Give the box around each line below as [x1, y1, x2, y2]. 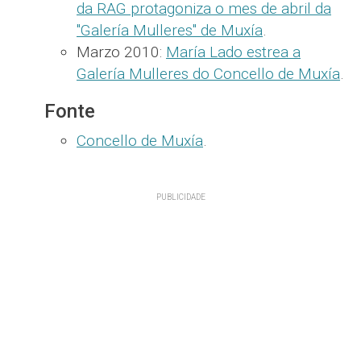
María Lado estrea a [166, 42, 301, 61]
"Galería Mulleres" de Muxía [77, 20, 263, 39]
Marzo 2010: [77, 42, 166, 61]
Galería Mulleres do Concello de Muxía [77, 64, 340, 83]
